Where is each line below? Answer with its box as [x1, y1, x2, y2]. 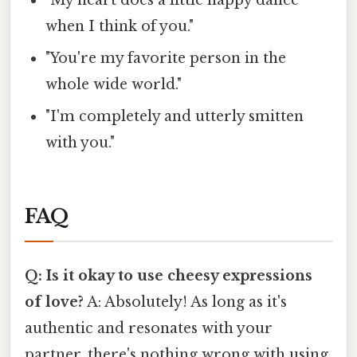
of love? [25, 293, 84, 312]
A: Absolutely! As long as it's [84, 293, 287, 312]
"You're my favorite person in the [45, 49, 287, 68]
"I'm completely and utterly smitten [45, 108, 304, 126]
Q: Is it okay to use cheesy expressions [25, 267, 312, 285]
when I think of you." [45, 18, 194, 36]
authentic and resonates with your [25, 320, 273, 338]
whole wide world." [45, 76, 182, 94]
